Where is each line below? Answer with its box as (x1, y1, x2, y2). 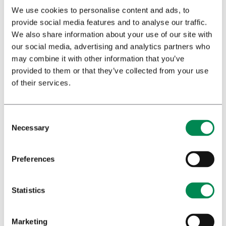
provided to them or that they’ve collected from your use (12, 66, 208, 75)
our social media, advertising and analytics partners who (12, 42, 210, 51)
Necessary (12, 123, 49, 132)
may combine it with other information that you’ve (12, 54, 185, 63)
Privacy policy (88, 55, 134, 65)
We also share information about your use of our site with (12, 30, 212, 39)
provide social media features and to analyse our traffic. (12, 18, 207, 27)
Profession (93, 13, 129, 22)
